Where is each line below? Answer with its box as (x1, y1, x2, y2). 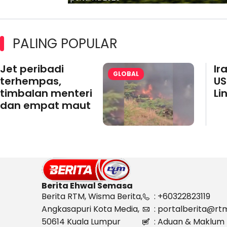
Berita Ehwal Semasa (42, 180, 133, 192)
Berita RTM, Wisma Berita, (42, 191, 142, 203)
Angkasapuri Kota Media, (42, 203, 139, 215)
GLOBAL (112, 69, 139, 79)
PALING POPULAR (13, 34, 118, 53)
